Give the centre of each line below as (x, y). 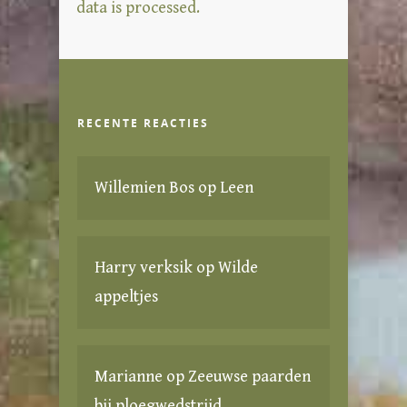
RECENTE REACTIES (143, 123)
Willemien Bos (144, 187)
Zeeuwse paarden (249, 376)
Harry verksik (144, 267)
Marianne (129, 376)
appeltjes (126, 296)
